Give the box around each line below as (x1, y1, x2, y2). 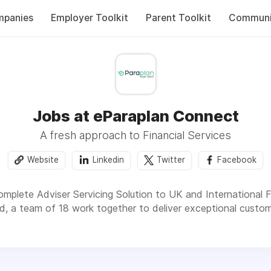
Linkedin (93, 155, 124, 165)
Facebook (217, 155, 256, 165)
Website (27, 155, 59, 165)
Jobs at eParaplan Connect (32, 106, 239, 125)
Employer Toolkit (50, 12, 128, 24)
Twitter (157, 155, 185, 165)
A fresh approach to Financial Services (40, 129, 231, 142)
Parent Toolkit (145, 12, 211, 24)
